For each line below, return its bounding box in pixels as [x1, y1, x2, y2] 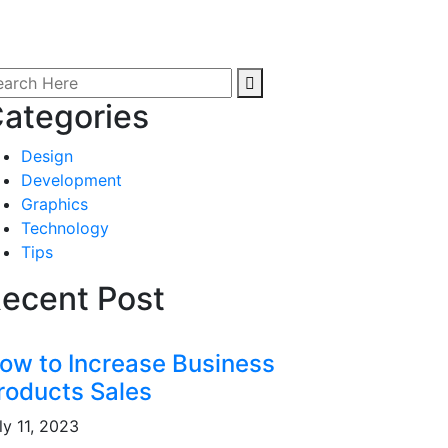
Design [21, 145, 73, 166]
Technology [21, 217, 109, 238]
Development [21, 169, 122, 190]
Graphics [21, 193, 88, 214]
